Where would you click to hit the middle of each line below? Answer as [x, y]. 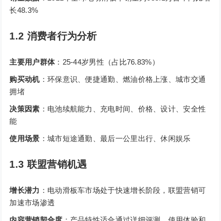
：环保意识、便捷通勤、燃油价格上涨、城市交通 [123, 79]
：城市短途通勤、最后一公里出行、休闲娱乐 [115, 139]
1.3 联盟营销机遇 [48, 165]
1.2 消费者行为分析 [53, 36]
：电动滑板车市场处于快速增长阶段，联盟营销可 [123, 190]
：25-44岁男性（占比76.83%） [107, 62]
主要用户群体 [32, 62]
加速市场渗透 [32, 203]
